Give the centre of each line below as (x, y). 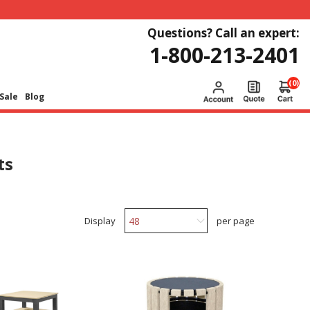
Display (100, 221)
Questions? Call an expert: (224, 33)
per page (236, 221)
